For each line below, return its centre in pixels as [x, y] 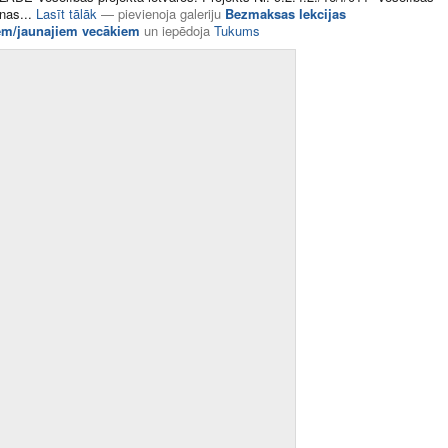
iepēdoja [188, 30]
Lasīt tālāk [66, 13]
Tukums [237, 30]
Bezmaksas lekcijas [285, 13]
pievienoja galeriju [169, 13]
